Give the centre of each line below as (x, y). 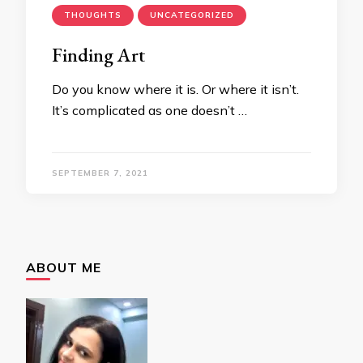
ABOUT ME (64, 267)
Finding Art (98, 55)
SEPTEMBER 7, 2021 (100, 173)
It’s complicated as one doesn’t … (149, 110)
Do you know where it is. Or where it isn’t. (175, 89)
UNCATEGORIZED (192, 15)
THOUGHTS (93, 15)
